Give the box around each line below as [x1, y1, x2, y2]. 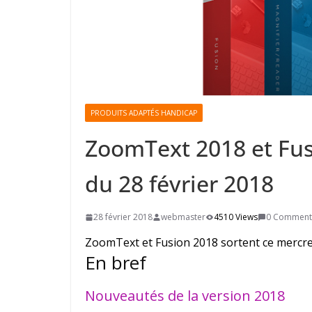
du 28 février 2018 [85, 169, 274, 199]
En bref [85, 250, 146, 276]
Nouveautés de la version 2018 [85, 286, 285, 306]
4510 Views [214, 211, 258, 224]
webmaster [161, 211, 205, 224]
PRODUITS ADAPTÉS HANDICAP [91, 108, 197, 118]
